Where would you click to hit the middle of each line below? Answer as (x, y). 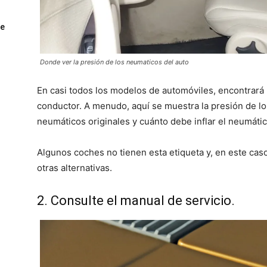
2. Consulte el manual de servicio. (136, 200)
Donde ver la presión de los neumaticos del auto (114, 62)
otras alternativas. (74, 167)
